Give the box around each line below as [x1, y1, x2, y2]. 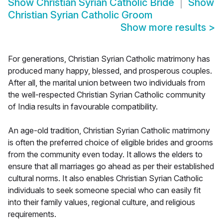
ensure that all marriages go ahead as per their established [8, 161, 214, 172]
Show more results [120, 21, 209, 34]
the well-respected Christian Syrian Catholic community [8, 90, 206, 100]
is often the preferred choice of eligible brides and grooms [8, 137, 213, 148]
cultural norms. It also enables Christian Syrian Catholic [8, 173, 203, 184]
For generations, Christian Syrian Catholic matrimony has [8, 54, 210, 64]
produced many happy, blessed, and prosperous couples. [8, 66, 212, 76]
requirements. [8, 209, 56, 220]
